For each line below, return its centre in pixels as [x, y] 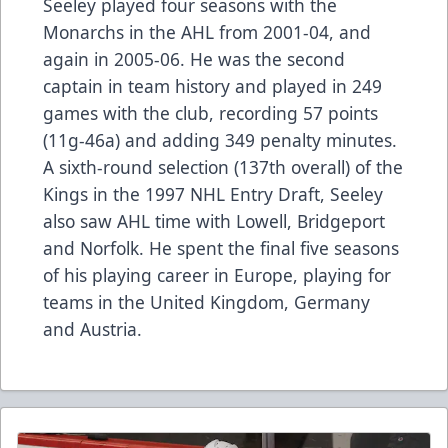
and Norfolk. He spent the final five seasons [221, 248]
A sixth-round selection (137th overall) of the [223, 167]
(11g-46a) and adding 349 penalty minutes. [220, 140]
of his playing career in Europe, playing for [217, 275]
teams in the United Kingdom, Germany [206, 302]
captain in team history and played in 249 [212, 86]
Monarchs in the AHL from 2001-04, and [207, 32]
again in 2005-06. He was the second [194, 59]
